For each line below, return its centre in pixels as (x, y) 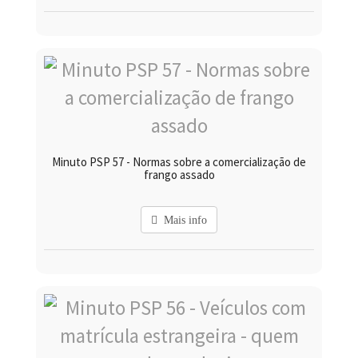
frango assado (179, 175)
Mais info (182, 220)
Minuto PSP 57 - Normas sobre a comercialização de (179, 162)
